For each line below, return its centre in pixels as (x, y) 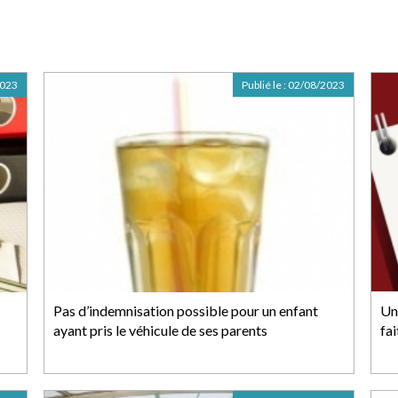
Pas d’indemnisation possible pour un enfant (186, 310)
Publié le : (265, 85)
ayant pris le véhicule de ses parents (160, 330)
